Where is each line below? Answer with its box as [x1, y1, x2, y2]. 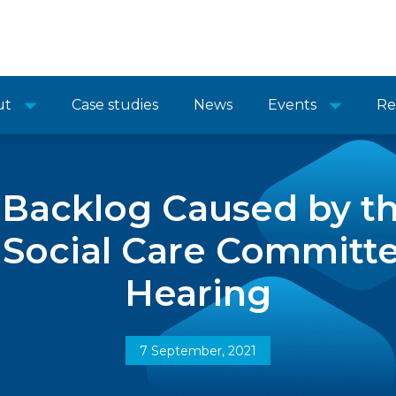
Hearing [125, 271, 271, 315]
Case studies [72, 96, 158, 113]
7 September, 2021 [140, 343, 256, 359]
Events [268, 96, 316, 113]
